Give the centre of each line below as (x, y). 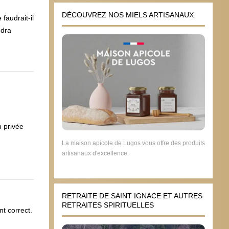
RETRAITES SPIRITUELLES (108, 205)
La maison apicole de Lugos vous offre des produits (133, 143)
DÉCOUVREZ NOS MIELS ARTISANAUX (128, 15)
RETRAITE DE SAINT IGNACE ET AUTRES (132, 196)
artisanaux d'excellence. (95, 154)
